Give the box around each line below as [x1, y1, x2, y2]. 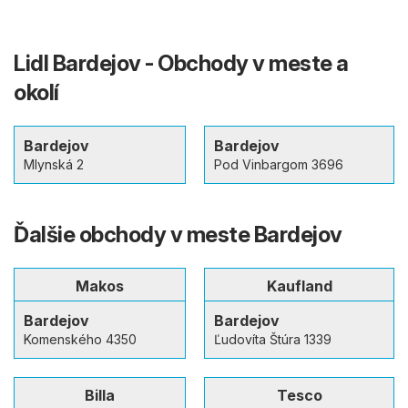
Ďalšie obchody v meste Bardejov [14, 221, 342, 249]
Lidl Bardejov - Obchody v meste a [14, 50, 349, 77]
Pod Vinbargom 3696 [214, 157, 343, 173]
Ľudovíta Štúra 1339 [214, 331, 331, 348]
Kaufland [266, 277, 332, 296]
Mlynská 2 [24, 157, 84, 173]
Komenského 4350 [24, 331, 137, 348]
